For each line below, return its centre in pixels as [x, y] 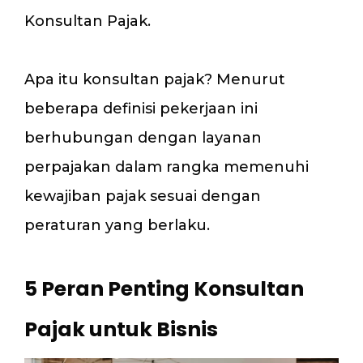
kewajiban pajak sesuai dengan [143, 196]
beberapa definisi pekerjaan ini [141, 109]
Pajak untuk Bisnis [121, 329]
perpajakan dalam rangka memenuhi [167, 167]
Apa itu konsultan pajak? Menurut [155, 79]
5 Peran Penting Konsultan [164, 289]
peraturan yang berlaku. [117, 225]
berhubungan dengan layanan [143, 138]
